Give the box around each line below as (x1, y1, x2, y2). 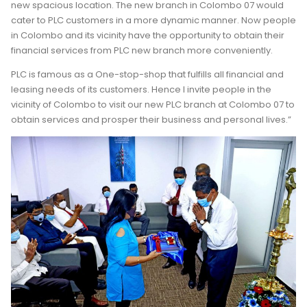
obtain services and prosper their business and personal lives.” (11, 112, 291, 126)
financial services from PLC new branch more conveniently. (11, 43, 273, 57)
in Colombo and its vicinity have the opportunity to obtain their (11, 28, 284, 42)
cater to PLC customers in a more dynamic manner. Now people (11, 13, 296, 27)
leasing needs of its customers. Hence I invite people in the (11, 82, 271, 96)
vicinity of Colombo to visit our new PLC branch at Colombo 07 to (11, 97, 295, 111)
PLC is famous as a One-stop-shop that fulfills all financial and (11, 67, 284, 81)
